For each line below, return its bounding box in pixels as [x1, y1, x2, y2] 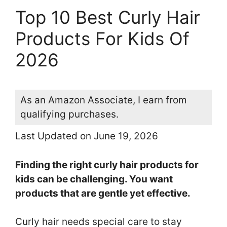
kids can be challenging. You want [15, 173, 173, 185]
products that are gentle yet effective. [15, 187, 191, 199]
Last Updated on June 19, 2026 [15, 130, 158, 142]
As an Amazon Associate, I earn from [20, 94, 187, 106]
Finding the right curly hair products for [15, 159, 199, 171]
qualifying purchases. [20, 108, 119, 121]
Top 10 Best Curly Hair [15, 7, 200, 28]
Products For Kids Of [15, 28, 190, 50]
